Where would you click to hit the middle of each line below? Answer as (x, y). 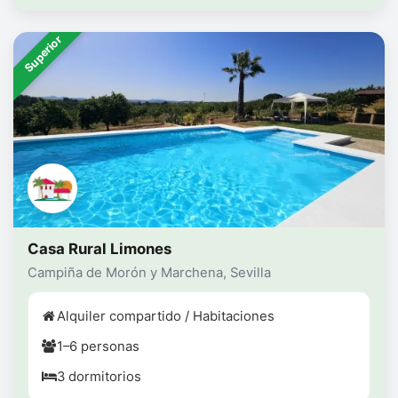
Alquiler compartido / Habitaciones (166, 317)
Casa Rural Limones (99, 249)
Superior (43, 54)
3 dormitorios (99, 377)
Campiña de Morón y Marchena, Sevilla (149, 273)
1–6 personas (98, 347)
